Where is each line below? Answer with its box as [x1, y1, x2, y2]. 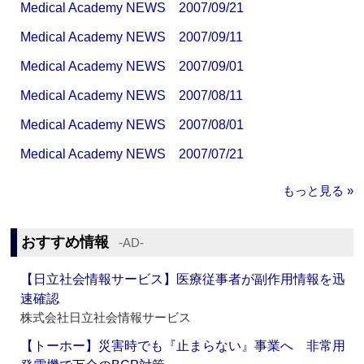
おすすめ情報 [21, 234, 110, 251]
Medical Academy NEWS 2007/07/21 [20, 147, 245, 162]
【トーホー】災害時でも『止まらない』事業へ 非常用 [20, 339, 346, 353]
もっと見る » [282, 184, 353, 198]
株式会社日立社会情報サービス [20, 310, 192, 325]
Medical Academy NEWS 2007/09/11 [20, 30, 244, 45]
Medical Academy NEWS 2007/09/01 [20, 59, 245, 74]
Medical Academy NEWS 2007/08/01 [20, 118, 245, 132]
